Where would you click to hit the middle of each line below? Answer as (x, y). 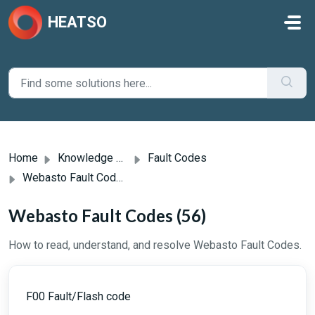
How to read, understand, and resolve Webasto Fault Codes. (155, 245)
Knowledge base (87, 158)
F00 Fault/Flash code (78, 296)
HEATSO (77, 22)
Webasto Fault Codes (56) (107, 216)
